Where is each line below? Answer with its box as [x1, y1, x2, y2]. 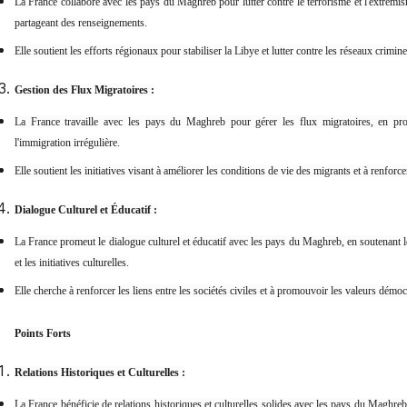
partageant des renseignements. [15, 16, 147, 30]
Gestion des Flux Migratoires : [15, 84, 154, 97]
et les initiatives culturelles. [15, 256, 129, 270]
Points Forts [15, 327, 71, 341]
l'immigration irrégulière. [15, 136, 120, 150]
